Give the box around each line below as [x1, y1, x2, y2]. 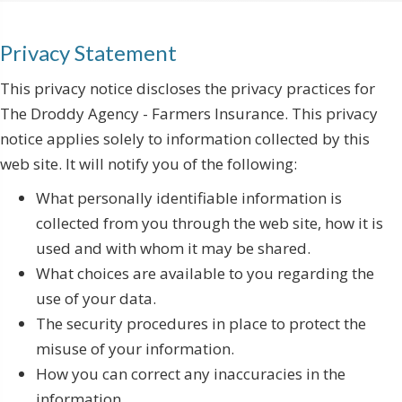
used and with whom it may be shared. [36, 238, 310, 259]
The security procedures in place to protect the [36, 313, 366, 335]
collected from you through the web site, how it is [36, 213, 383, 234]
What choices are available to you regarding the [36, 263, 374, 284]
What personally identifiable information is [36, 188, 342, 209]
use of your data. [36, 288, 156, 310]
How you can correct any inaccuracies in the [36, 363, 345, 385]
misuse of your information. [36, 338, 234, 360]
